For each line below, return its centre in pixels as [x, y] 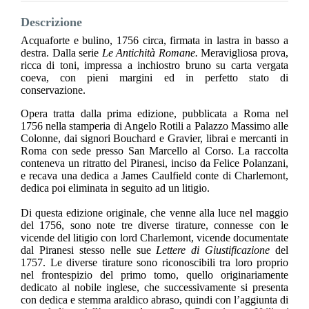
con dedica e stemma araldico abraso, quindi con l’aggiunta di [154, 300]
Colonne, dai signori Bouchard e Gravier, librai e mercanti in [154, 139]
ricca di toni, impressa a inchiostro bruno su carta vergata [154, 66]
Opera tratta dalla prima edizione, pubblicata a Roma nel [154, 114]
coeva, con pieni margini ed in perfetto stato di [154, 78]
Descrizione [51, 22]
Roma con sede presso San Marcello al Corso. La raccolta [154, 151]
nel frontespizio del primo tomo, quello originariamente [154, 275]
